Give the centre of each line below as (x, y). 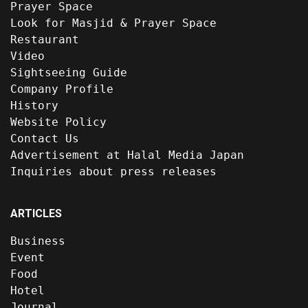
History (34, 106)
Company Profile (62, 89)
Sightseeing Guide (69, 73)
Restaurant (45, 40)
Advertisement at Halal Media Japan (127, 155)
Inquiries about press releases (113, 172)
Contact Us (45, 139)
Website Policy (58, 122)
